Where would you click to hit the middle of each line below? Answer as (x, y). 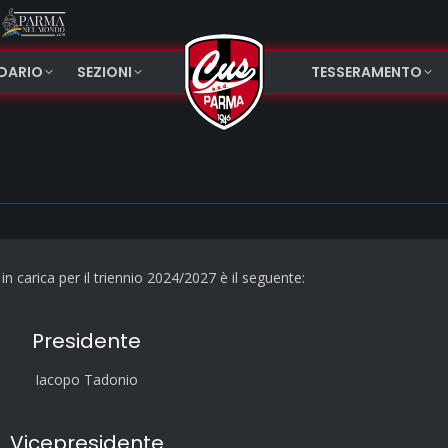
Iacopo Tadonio (86, 379)
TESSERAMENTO (366, 72)
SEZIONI (104, 72)
